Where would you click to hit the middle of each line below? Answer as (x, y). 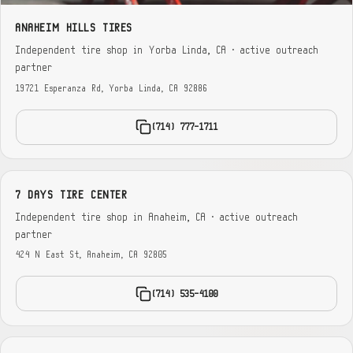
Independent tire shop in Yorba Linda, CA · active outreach (168, 51)
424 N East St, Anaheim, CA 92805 (92, 255)
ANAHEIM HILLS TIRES (75, 28)
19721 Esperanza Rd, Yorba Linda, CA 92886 (112, 88)
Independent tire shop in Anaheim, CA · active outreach (158, 217)
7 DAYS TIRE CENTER (72, 195)
